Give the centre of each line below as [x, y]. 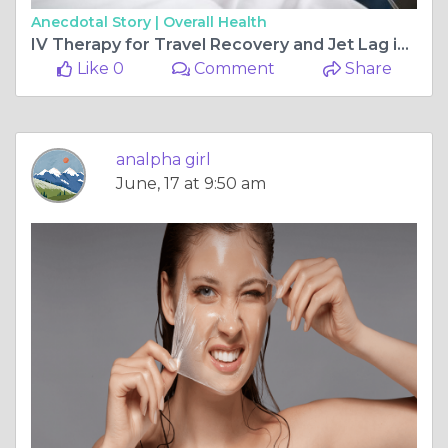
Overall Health [215, 21]
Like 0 [98, 68]
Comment [233, 68]
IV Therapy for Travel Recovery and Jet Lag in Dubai [403, 44]
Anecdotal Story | [97, 21]
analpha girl [163, 159]
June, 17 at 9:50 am [191, 183]
